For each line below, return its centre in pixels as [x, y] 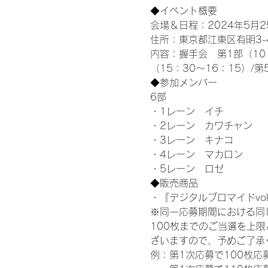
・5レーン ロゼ [187, 168]
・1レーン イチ [187, 111]
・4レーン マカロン [196, 154]
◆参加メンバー [183, 82]
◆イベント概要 [185, 10]
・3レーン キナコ [191, 140]
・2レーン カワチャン [201, 125]
